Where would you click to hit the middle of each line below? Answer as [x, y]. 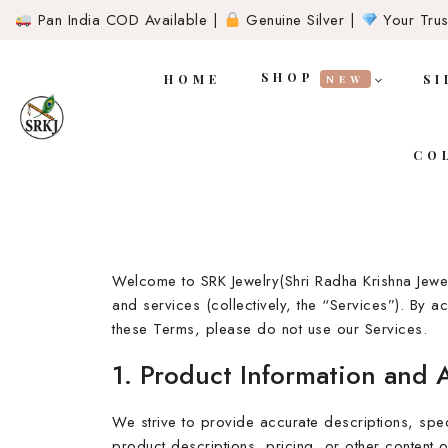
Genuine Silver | [300, 20]
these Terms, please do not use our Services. [269, 329]
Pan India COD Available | [128, 20]
